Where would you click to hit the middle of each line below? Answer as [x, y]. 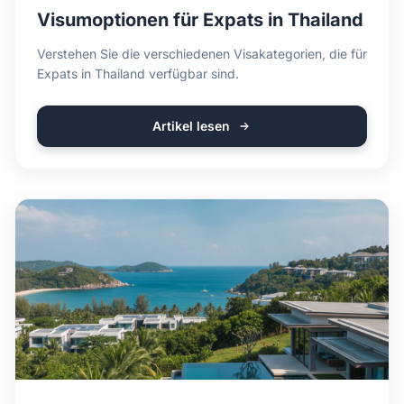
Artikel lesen [191, 126]
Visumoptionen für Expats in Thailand [200, 20]
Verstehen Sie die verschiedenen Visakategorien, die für [202, 54]
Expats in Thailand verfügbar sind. [138, 73]
